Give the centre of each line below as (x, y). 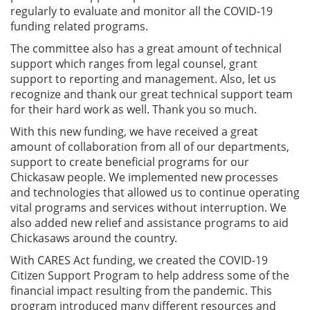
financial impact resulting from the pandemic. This (141, 290)
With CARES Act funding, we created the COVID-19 (139, 260)
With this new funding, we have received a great (134, 131)
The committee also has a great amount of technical (146, 48)
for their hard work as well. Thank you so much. (134, 109)
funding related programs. (79, 26)
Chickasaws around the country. (94, 238)
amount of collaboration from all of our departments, (150, 146)
